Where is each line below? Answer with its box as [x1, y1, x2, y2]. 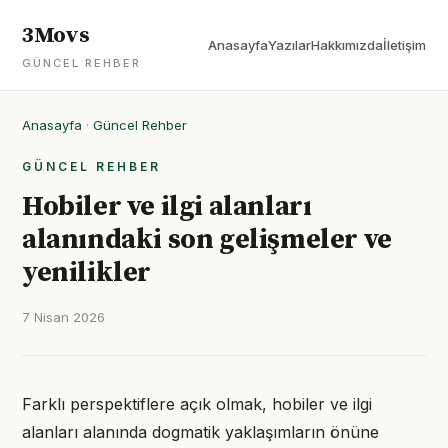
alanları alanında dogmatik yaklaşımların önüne [22, 422, 379, 442]
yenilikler [22, 255, 151, 290]
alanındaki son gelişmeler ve [22, 222, 392, 257]
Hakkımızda [311, 37, 383, 53]
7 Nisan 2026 [22, 309, 105, 325]
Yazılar [268, 37, 311, 53]
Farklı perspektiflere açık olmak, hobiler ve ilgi [22, 394, 372, 414]
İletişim [383, 37, 426, 53]
